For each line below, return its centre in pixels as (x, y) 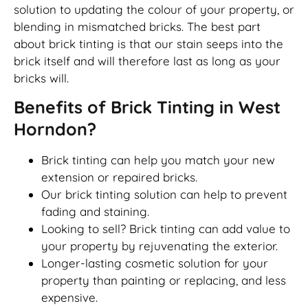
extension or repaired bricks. (119, 177)
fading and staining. (95, 212)
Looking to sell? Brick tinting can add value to (166, 229)
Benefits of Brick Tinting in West (147, 107)
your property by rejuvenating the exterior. (159, 246)
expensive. (69, 298)
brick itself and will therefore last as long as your (147, 60)
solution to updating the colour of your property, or (154, 9)
